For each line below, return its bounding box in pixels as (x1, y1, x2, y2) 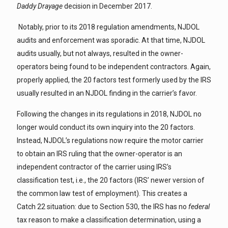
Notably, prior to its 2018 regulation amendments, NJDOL (17, 23, 199, 31)
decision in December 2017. (63, 2, 152, 10)
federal (188, 203, 210, 211)
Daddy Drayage (17, 2, 63, 10)
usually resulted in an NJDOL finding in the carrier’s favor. (17, 89, 197, 97)
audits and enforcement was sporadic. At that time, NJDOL (17, 36, 205, 44)
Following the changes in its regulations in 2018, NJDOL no (17, 110, 202, 118)
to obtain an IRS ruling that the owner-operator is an (17, 150, 182, 158)
